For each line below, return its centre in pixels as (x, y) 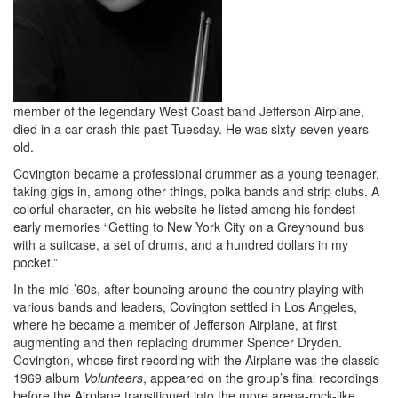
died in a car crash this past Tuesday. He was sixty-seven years (191, 128)
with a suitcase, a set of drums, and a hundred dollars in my (181, 244)
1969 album (48, 377)
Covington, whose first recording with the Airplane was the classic (196, 359)
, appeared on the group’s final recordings (261, 377)
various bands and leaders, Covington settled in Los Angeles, (185, 306)
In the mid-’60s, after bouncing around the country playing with (189, 288)
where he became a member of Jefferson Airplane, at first (175, 324)
